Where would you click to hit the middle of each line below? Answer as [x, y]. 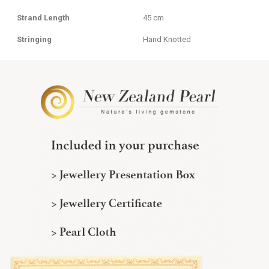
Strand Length [43, 18]
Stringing [34, 40]
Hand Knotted [167, 40]
